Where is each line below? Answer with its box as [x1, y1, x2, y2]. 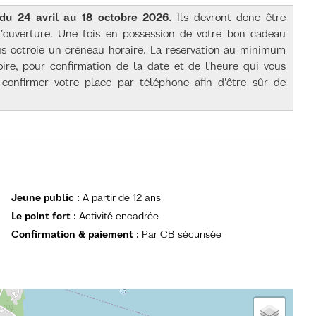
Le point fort [11, 209, 73, 223]
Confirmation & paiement [11, 228, 136, 241]
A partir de [83, 191, 130, 205]
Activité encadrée [79, 209, 159, 223]
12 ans [133, 191, 161, 205]
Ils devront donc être [171, 11, 286, 25]
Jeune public [11, 191, 77, 205]
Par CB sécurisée [142, 228, 221, 241]
